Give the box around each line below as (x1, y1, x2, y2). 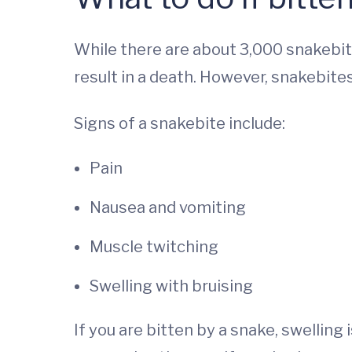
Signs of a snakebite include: (74, 113, 285, 133)
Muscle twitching (90, 236, 218, 256)
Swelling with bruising (90, 276, 253, 295)
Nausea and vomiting (90, 197, 246, 217)
